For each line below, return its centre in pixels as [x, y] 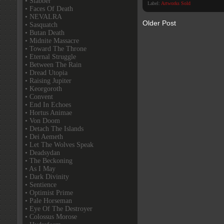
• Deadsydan [42, 153]
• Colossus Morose [51, 217]
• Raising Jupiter [48, 81]
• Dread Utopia [46, 73]
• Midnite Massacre [52, 41]
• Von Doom [42, 121]
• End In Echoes [48, 105]
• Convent [39, 97]
